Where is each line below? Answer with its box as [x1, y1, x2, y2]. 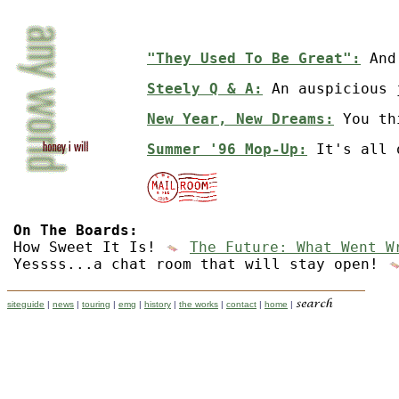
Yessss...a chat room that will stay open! [13, 256, 387, 273]
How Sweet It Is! [13, 239, 165, 256]
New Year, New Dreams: [147, 110, 334, 127]
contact [226, 298, 256, 309]
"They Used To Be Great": [147, 50, 361, 67]
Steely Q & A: [147, 80, 263, 97]
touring [82, 298, 110, 309]
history [144, 298, 171, 309]
